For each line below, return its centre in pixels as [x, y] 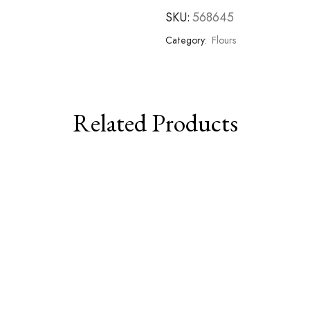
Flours [224, 40]
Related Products [155, 123]
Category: [188, 40]
